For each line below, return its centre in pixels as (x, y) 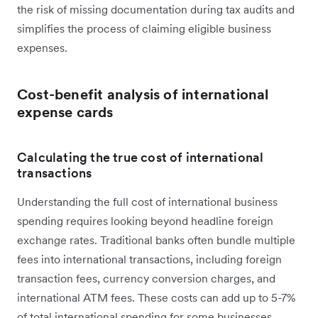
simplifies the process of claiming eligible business (144, 28)
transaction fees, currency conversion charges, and (146, 278)
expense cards (65, 112)
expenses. (42, 47)
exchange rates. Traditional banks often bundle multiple (156, 240)
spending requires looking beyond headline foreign (145, 220)
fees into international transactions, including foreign (149, 259)
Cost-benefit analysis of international (143, 94)
